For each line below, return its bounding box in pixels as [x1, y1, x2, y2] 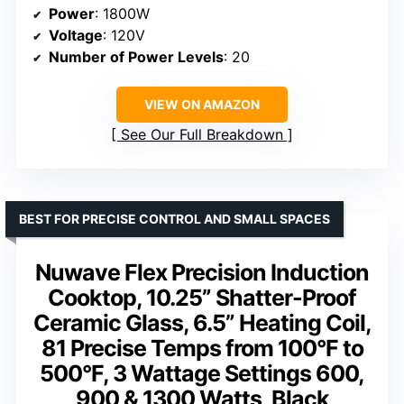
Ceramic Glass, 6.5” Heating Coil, [32, 309, 372, 337]
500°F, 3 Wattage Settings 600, [40, 360, 364, 388]
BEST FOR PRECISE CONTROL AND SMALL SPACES [19, 211, 330, 227]
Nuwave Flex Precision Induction [35, 259, 369, 287]
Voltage [49, 26, 103, 45]
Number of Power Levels [49, 48, 224, 67]
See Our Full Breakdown [121, 125, 283, 144]
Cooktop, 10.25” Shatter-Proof [48, 284, 356, 312]
